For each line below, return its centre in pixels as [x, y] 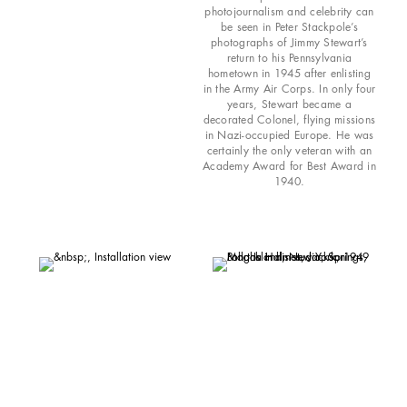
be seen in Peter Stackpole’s [289, 26]
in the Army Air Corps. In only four [289, 88]
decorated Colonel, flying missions [289, 119]
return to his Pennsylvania [289, 57]
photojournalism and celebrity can [289, 11]
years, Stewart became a [289, 104]
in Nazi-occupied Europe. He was [289, 134]
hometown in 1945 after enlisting [289, 73]
